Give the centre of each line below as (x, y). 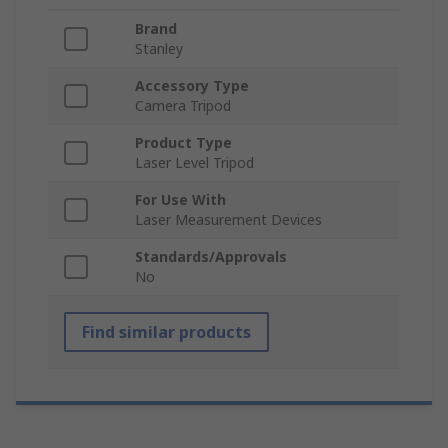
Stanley (159, 49)
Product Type (183, 143)
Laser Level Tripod (194, 163)
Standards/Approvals (211, 257)
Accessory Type (192, 86)
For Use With (180, 200)
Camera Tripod (183, 106)
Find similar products (166, 332)
